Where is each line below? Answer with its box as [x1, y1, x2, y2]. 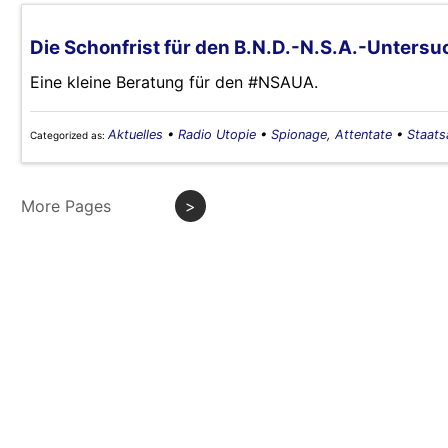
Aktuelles [108, 127, 163, 143]
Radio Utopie [178, 127, 256, 143]
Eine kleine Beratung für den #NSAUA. [30, 72, 318, 93]
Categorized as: [30, 129, 108, 142]
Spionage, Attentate [271, 127, 392, 143]
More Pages [21, 195, 111, 216]
